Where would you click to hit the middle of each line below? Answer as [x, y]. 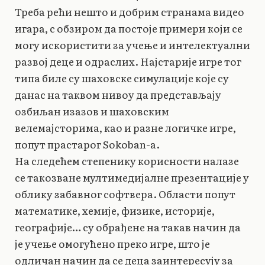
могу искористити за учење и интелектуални [132, 44]
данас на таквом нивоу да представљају [118, 94]
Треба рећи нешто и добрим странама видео [130, 11]
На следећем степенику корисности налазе [127, 160]
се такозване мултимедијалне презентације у [132, 177]
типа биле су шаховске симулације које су [122, 77]
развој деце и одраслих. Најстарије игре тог [128, 61]
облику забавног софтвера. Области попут [125, 193]
